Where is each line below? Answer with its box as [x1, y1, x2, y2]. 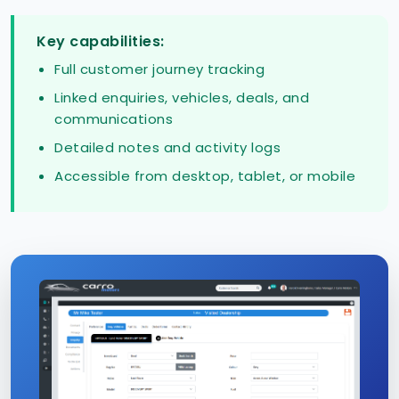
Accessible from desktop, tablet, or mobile [54, 167, 355, 186]
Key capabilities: [37, 31, 165, 53]
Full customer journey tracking [54, 60, 265, 79]
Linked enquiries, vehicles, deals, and [54, 88, 309, 108]
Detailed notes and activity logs [54, 138, 281, 158]
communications [54, 110, 173, 129]
